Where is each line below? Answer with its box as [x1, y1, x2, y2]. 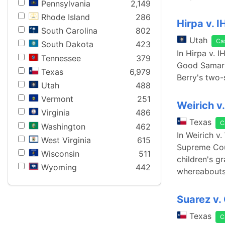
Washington [41, 121, 85, 132]
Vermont [41, 94, 73, 104]
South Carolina [41, 26, 97, 36]
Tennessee [41, 53, 81, 63]
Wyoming [41, 162, 77, 173]
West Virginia [41, 135, 91, 145]
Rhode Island [41, 12, 90, 23]
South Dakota [41, 39, 93, 50]
